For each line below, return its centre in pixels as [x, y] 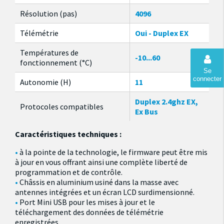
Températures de [49, 52]
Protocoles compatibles [62, 106]
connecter [207, 79]
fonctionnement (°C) [56, 62]
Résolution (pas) [48, 13]
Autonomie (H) [45, 82]
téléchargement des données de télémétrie [89, 212]
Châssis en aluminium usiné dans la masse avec [99, 182]
